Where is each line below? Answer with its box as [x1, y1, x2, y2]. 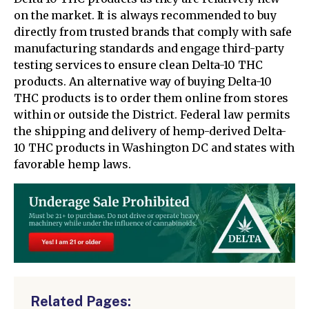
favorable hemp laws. [14, 157, 132, 171]
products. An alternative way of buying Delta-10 [14, 74, 272, 88]
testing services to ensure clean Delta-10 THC [14, 57, 263, 72]
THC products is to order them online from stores [14, 90, 289, 105]
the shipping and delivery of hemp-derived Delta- [14, 123, 287, 138]
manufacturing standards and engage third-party [14, 41, 284, 55]
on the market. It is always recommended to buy [14, 8, 277, 22]
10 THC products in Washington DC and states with [14, 140, 295, 154]
